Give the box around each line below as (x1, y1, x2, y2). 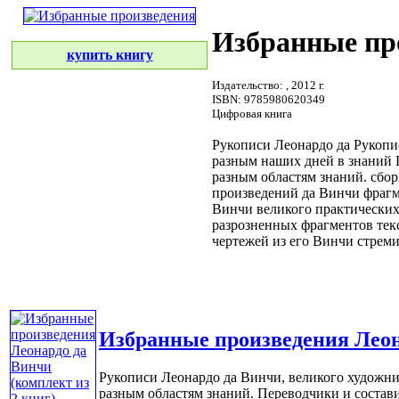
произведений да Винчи (212, 184, 363, 200)
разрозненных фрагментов (212, 216, 373, 232)
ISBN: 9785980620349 (212, 92, 325, 106)
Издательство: (212, 77, 286, 92)
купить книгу (66, 47, 153, 62)
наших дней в (257, 152, 348, 168)
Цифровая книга (212, 106, 292, 120)
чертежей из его (212, 232, 313, 248)
